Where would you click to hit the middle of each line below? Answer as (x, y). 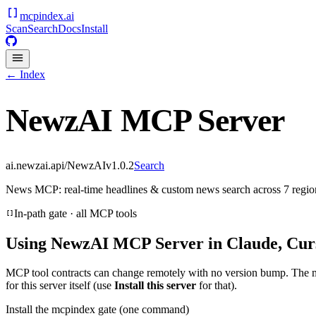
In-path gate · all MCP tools (75, 213)
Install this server (155, 286)
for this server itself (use (60, 286)
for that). (217, 286)
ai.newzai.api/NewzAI (56, 165)
